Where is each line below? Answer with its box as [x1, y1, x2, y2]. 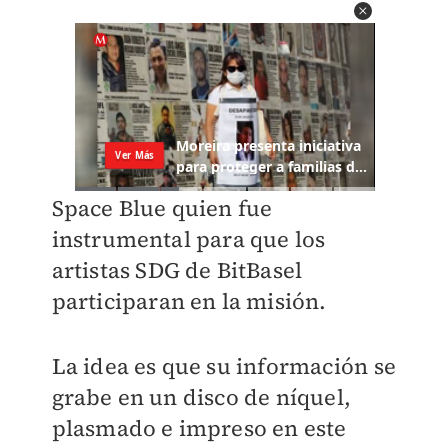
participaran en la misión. [51, 286, 327, 317]
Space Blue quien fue [51, 193, 273, 224]
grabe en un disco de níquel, [51, 382, 352, 413]
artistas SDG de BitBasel [51, 255, 303, 286]
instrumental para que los [51, 224, 326, 255]
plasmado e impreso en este [51, 413, 347, 444]
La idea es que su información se [51, 351, 396, 382]
